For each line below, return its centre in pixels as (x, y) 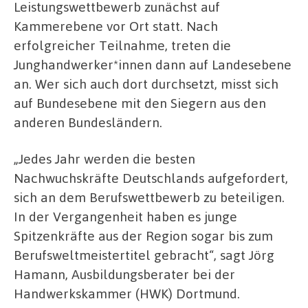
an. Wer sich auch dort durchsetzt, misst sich (146, 83)
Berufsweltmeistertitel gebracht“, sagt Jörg (144, 255)
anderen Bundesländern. (88, 122)
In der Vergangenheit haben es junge (125, 217)
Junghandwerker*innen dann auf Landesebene (153, 64)
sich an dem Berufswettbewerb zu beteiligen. (149, 197)
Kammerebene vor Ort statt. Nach (116, 25)
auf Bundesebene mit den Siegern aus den (140, 102)
